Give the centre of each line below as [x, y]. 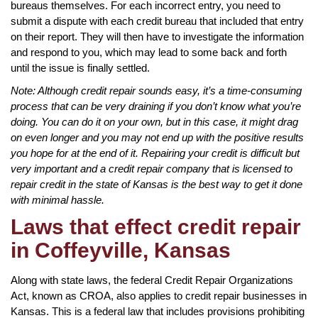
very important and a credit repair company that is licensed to [152, 168]
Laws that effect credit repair [156, 226]
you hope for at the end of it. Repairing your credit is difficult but [155, 153]
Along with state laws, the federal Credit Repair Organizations [152, 280]
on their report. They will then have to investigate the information [157, 36]
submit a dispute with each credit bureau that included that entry [157, 21]
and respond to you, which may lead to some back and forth [149, 52]
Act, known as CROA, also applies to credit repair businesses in [159, 295]
